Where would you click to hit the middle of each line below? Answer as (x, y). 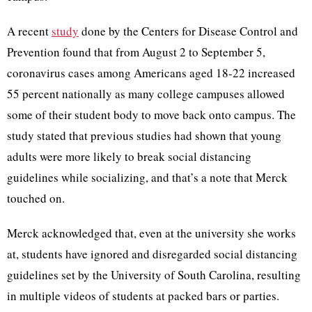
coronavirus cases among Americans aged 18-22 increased (151, 73)
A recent (29, 31)
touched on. (36, 198)
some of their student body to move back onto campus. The (151, 115)
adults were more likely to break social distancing (129, 157)
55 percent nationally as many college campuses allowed (146, 94)
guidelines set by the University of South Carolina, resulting (154, 275)
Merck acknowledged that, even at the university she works (151, 233)
